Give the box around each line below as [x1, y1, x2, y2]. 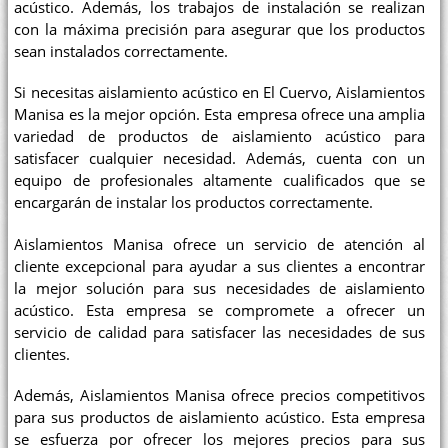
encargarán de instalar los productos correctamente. [14, 193, 374, 213]
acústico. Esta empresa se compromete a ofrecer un [14, 300, 426, 320]
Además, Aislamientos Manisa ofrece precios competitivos [14, 386, 426, 406]
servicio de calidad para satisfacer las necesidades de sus [14, 322, 426, 342]
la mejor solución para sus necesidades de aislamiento [14, 278, 426, 298]
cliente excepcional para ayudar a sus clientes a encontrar [14, 256, 426, 276]
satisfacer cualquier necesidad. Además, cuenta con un [14, 149, 426, 169]
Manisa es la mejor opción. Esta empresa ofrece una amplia [14, 105, 426, 125]
